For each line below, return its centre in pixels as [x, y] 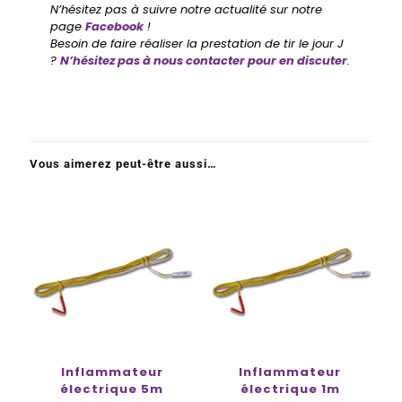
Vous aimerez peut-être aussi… [123, 164]
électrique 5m [112, 389]
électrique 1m [290, 389]
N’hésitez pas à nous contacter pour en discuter [204, 61]
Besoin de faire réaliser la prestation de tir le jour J [197, 44]
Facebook [115, 26]
